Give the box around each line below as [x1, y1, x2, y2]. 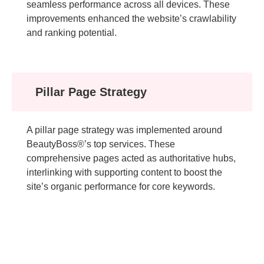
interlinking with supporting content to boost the [27, 167, 222, 177]
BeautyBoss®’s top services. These [27, 138, 175, 149]
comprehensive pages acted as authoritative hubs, [27, 153, 236, 163]
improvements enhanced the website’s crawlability [27, 13, 236, 24]
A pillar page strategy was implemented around [27, 124, 222, 135]
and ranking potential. [27, 27, 117, 38]
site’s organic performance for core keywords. [27, 181, 215, 192]
